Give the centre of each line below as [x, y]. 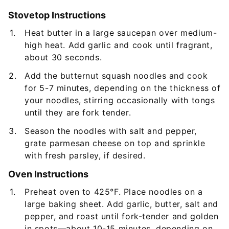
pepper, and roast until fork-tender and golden [122, 216]
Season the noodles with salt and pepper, [111, 131]
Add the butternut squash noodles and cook [116, 75]
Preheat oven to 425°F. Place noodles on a [114, 191]
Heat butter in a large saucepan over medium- [121, 32]
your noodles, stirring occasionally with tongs [120, 100]
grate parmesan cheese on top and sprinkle [115, 143]
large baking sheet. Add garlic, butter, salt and [121, 204]
